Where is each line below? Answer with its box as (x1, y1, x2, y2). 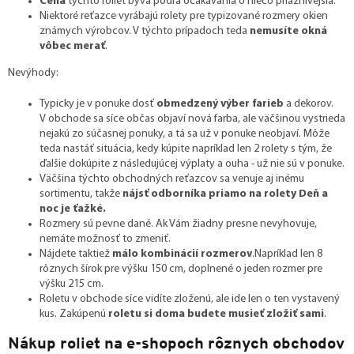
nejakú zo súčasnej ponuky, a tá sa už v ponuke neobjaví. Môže (40, 127, 330, 140)
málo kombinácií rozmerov (112, 247, 252, 260)
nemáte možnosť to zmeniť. (40, 232, 171, 245)
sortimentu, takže (40, 187, 122, 200)
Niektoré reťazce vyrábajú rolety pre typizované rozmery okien (40, 9, 328, 22)
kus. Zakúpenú (40, 307, 108, 320)
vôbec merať (40, 40, 105, 52)
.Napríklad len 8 (252, 247, 322, 260)
